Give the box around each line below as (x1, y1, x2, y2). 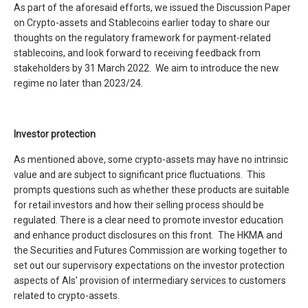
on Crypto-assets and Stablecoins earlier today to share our (14, 17, 270, 28)
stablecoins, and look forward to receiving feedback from (14, 47, 261, 58)
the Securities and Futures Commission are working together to (14, 245, 287, 256)
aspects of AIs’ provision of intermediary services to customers (14, 275, 286, 286)
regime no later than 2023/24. (14, 78, 143, 89)
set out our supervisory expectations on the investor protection (14, 260, 285, 271)
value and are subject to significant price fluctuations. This (14, 169, 265, 180)
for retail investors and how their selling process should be (14, 199, 264, 210)
